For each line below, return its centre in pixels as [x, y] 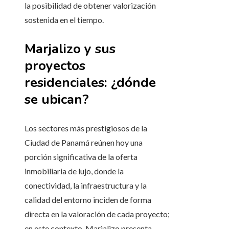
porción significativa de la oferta [81, 157]
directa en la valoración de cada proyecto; [97, 214]
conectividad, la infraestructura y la [86, 186]
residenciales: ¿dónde [90, 83]
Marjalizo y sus [70, 49]
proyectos [55, 66]
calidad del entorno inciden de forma [88, 200]
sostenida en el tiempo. [64, 20]
